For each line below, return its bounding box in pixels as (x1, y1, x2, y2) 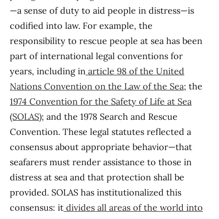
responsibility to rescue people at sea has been (10, 35, 202, 46)
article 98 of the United (86, 66, 184, 77)
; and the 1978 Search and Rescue (42, 111, 177, 122)
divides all (64, 202, 107, 213)
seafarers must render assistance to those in (10, 156, 192, 168)
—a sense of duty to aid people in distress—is (10, 5, 194, 16)
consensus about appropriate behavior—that (10, 141, 192, 153)
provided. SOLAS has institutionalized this (10, 187, 181, 198)
